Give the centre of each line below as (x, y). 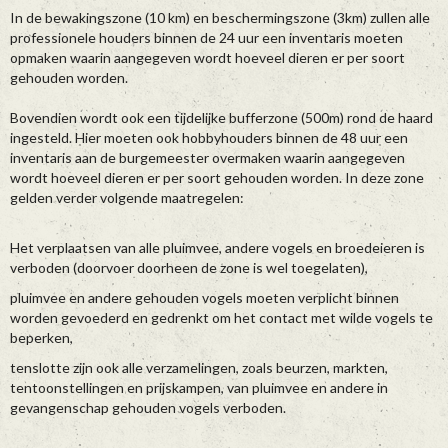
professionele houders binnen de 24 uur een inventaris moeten (206, 38)
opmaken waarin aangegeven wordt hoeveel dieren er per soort (207, 58)
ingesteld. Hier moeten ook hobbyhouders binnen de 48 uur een (209, 138)
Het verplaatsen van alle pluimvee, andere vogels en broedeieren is (217, 248)
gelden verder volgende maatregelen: (127, 198)
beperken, (41, 338)
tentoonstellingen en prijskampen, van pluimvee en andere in (199, 388)
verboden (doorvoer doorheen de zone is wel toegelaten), (189, 268)
